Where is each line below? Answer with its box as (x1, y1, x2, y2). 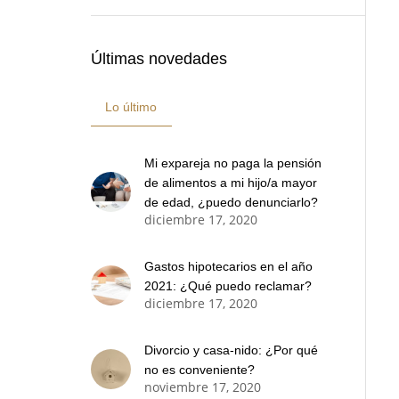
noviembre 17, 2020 (144, 379, 261, 395)
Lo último (105, 100, 158, 114)
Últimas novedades (91, 50, 227, 68)
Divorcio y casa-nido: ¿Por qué (144, 343, 318, 357)
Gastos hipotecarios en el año (144, 259, 313, 273)
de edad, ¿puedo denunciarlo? (144, 195, 318, 209)
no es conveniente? (144, 362, 255, 377)
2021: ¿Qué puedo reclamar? (144, 279, 312, 293)
